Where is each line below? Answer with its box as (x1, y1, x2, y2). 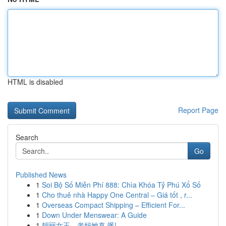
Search (16, 132, 38, 142)
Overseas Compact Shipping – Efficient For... (42, 200, 185, 210)
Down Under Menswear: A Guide (42, 210, 147, 220)
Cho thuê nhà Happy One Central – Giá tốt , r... (42, 190, 192, 200)
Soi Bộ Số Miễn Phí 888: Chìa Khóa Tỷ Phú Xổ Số (42, 180, 201, 190)
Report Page (178, 105, 218, 115)
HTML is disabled (8, 77, 63, 87)
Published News (16, 169, 67, 180)
